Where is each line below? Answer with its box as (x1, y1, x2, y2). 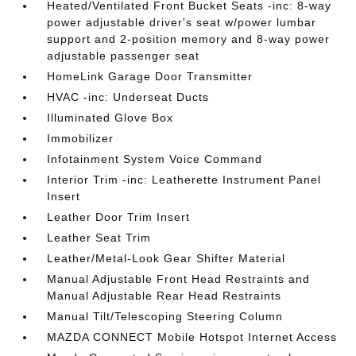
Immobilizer (47, 132, 114, 145)
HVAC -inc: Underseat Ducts (47, 91, 210, 103)
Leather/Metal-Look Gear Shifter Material (47, 252, 286, 265)
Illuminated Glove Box (47, 111, 174, 124)
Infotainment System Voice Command (47, 153, 263, 165)
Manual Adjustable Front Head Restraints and (47, 273, 311, 285)
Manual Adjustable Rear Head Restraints (47, 289, 282, 302)
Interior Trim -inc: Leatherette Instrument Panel (47, 173, 322, 186)
